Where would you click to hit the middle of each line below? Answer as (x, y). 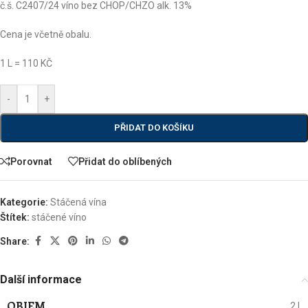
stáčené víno (59, 217)
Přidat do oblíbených (125, 161)
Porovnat (31, 161)
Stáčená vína (78, 202)
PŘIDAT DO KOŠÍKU (154, 128)
